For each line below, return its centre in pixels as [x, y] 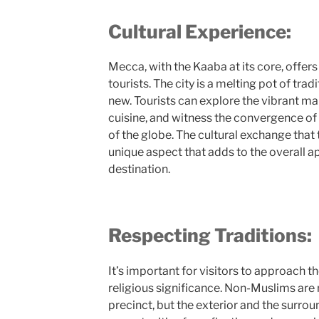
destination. [139, 169]
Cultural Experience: [199, 31]
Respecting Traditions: [210, 236]
